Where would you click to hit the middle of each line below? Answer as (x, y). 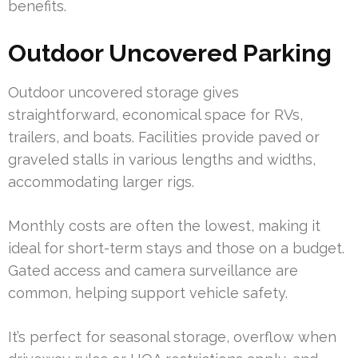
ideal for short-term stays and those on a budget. (176, 248)
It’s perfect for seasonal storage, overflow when (172, 336)
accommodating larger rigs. (101, 181)
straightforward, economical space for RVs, (155, 114)
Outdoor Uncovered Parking (170, 53)
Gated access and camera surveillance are (153, 270)
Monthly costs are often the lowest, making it (164, 225)
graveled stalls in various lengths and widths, (162, 159)
